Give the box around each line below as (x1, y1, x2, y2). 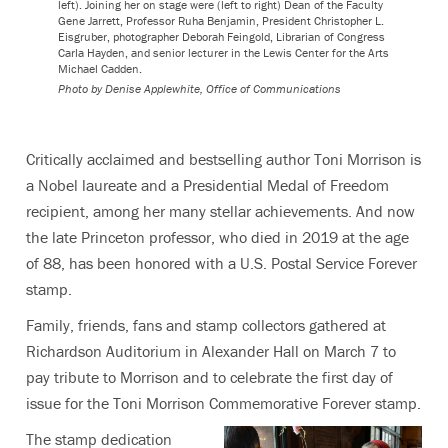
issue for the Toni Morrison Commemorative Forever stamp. (26, 393, 421, 414)
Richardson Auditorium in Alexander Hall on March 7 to (26, 341, 396, 362)
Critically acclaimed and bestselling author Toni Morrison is (26, 149, 421, 170)
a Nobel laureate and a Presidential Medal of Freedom (26, 175, 389, 196)
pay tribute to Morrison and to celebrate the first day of (26, 367, 393, 388)
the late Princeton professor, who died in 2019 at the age (26, 227, 409, 248)
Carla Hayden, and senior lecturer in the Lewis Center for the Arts (58, 45, 389, 61)
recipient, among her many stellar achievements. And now (26, 201, 415, 222)
